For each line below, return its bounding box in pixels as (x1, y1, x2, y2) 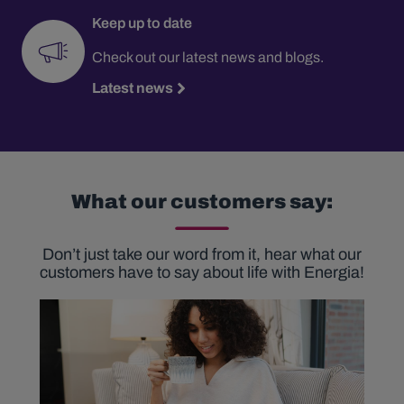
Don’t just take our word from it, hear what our (42, 244, 362, 263)
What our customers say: (71, 190, 333, 213)
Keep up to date (92, 14, 192, 31)
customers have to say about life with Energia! (40, 262, 364, 281)
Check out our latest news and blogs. (92, 49, 324, 65)
